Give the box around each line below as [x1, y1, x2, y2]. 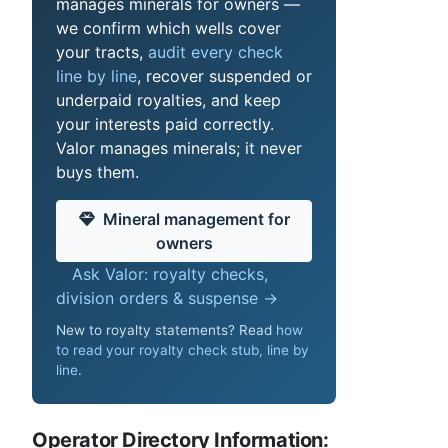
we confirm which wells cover [56, 18, 281, 39]
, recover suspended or [137, 66, 312, 87]
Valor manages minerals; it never [56, 138, 302, 159]
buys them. [56, 162, 139, 183]
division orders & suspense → [56, 288, 278, 309]
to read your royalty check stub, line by [56, 341, 309, 358]
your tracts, [56, 42, 148, 63]
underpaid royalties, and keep [56, 90, 281, 111]
